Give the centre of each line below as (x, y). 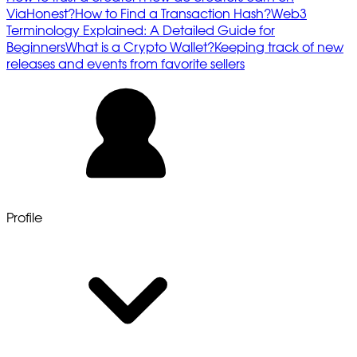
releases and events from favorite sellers (126, 64)
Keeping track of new (279, 47)
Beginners (36, 47)
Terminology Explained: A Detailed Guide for (141, 31)
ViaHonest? (41, 14)
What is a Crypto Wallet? (140, 47)
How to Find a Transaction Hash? (173, 14)
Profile (24, 218)
